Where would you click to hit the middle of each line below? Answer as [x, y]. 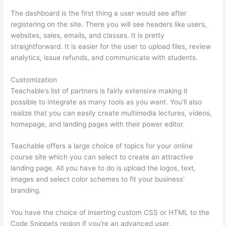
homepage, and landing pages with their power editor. [98, 124]
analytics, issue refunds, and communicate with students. [104, 57]
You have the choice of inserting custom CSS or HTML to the [110, 213]
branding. [26, 190]
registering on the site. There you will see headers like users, [109, 24]
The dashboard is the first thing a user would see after [99, 13]
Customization [34, 79]
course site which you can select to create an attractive [102, 157]
